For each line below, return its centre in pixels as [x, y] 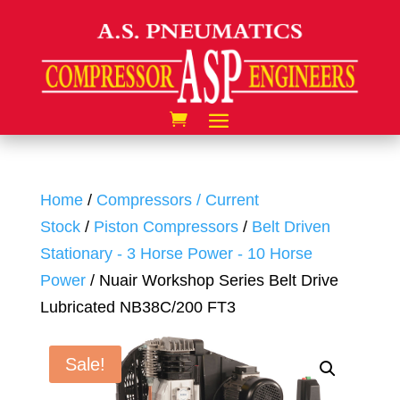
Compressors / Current [177, 200]
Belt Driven [291, 226]
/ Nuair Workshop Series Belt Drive [212, 280]
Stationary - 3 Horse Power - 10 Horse [176, 253]
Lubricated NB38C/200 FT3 [137, 307]
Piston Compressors [166, 226]
